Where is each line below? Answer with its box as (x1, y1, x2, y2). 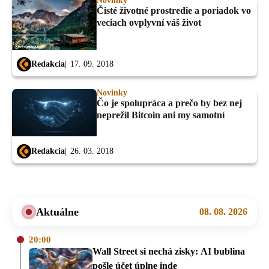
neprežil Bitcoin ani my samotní (97, 110, 225, 121)
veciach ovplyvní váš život (97, 17, 201, 28)
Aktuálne (36, 205, 79, 218)
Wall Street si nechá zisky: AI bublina (92, 246, 245, 256)
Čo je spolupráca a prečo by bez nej (97, 98, 242, 109)
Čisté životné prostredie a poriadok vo (97, 5, 251, 16)
